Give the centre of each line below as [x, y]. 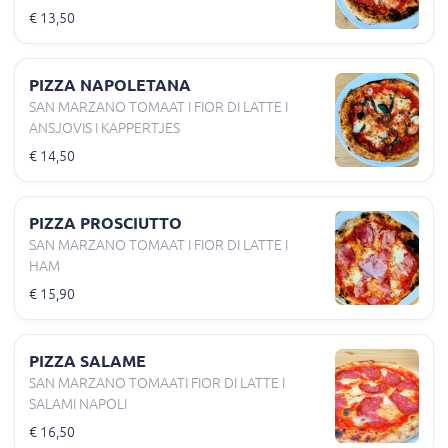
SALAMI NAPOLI [78, 403]
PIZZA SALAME [87, 360]
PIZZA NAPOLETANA [110, 84]
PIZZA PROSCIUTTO [105, 222]
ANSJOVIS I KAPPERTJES [104, 127]
